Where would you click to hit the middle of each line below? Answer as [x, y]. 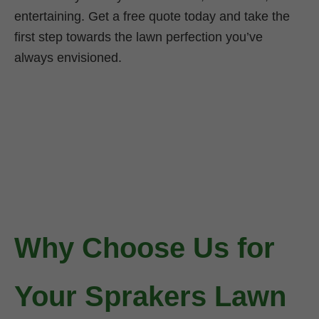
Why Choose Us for [145, 248]
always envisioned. [68, 57]
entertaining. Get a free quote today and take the [152, 16]
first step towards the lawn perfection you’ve [138, 37]
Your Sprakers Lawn [150, 297]
